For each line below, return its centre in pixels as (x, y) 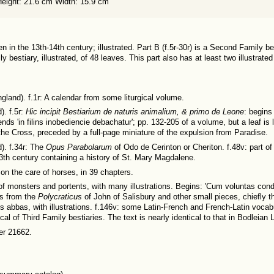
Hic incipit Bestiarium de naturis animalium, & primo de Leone (135, 112)
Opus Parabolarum (79, 147)
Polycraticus (61, 197)
